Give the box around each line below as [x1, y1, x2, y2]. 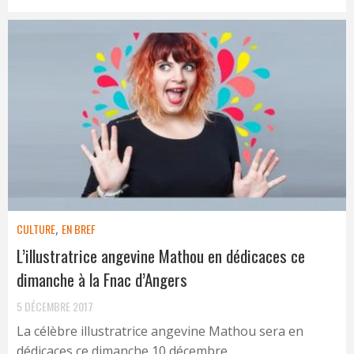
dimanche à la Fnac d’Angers [17, 266, 187, 292]
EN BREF [62, 220, 96, 237]
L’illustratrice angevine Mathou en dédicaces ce [17, 243, 305, 268]
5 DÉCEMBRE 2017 [17, 297, 93, 314]
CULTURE [17, 220, 55, 237]
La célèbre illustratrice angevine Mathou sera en [17, 322, 303, 340]
